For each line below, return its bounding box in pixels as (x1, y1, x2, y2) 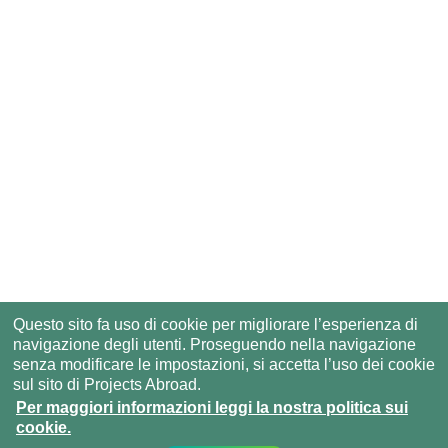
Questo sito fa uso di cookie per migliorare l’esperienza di (12, 316, 418, 334)
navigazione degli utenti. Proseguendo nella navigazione (12, 336, 416, 354)
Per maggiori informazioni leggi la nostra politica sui (15, 399, 408, 417)
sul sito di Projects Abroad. (12, 376, 201, 394)
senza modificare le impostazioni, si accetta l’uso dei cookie (12, 356, 435, 374)
